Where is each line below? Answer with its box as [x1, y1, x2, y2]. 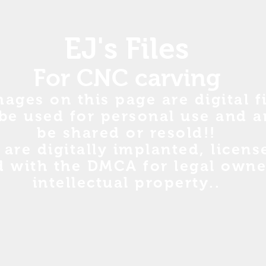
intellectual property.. [32, 174, 221, 191]
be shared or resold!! [37, 124, 216, 141]
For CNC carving [33, 65, 220, 91]
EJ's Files [64, 32, 189, 65]
